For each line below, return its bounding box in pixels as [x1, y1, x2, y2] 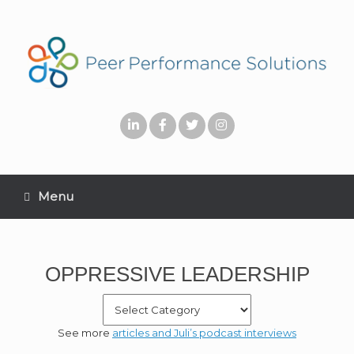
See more [58, 326, 112, 340]
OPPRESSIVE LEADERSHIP [44, 262, 310, 287]
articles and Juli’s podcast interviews [112, 326, 296, 340]
